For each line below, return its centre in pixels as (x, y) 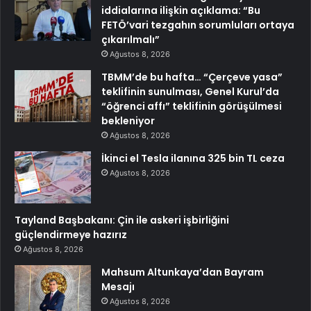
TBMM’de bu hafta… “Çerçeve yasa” (192, 77)
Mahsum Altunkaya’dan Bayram (183, 272)
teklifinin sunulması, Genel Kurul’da (190, 91)
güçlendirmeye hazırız (71, 234)
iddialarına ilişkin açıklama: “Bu (181, 10)
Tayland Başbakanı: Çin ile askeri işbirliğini (122, 220)
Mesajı (118, 286)
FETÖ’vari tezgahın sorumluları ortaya (198, 25)
